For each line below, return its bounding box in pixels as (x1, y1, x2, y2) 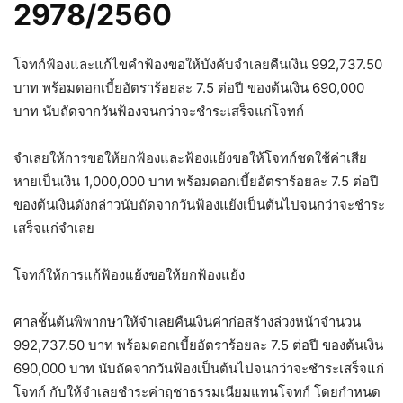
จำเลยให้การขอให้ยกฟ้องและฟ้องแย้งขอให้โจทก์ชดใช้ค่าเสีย (13, 149, 367, 167)
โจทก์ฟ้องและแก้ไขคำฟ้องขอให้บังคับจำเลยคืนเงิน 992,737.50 (13, 56, 382, 74)
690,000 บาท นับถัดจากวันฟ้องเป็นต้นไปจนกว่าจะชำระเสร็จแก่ (13, 360, 384, 378)
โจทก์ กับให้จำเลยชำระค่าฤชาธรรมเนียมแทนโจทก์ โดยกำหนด (13, 383, 381, 401)
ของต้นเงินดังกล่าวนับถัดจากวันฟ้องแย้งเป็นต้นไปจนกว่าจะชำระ (13, 196, 385, 214)
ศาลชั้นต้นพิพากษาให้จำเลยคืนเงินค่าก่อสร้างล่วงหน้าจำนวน (13, 313, 361, 331)
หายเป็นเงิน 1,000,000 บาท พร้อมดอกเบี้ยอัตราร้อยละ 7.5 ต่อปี (13, 173, 379, 191)
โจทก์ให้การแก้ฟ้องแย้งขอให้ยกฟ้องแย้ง (13, 266, 245, 284)
